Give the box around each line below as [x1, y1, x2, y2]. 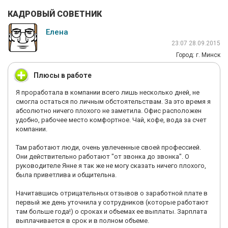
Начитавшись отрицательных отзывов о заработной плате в [16, 189, 208, 197]
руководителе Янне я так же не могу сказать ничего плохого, [16, 162, 206, 169]
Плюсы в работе [34, 71, 92, 79]
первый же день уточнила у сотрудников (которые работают [16, 198, 209, 206]
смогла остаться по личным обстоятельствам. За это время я [16, 98, 211, 105]
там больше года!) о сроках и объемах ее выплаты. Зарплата [16, 208, 207, 215]
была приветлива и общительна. [16, 171, 117, 179]
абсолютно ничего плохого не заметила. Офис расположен [16, 107, 202, 115]
